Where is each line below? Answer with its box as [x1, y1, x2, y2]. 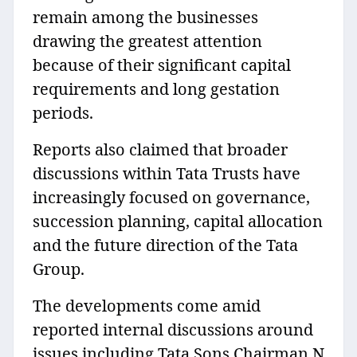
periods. [33, 102, 93, 124]
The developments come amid [33, 295, 261, 317]
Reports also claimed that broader [33, 139, 288, 161]
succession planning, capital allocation [33, 210, 323, 233]
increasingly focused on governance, [33, 186, 310, 209]
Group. [33, 258, 84, 280]
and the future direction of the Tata [33, 234, 298, 257]
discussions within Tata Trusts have [33, 163, 300, 185]
